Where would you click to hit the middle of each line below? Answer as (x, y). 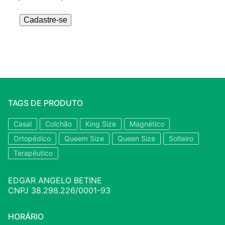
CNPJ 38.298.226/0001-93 (59, 190)
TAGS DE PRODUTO (45, 103)
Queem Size (84, 138)
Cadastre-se (45, 20)
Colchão (59, 124)
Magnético (147, 124)
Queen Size (136, 138)
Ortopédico (32, 138)
